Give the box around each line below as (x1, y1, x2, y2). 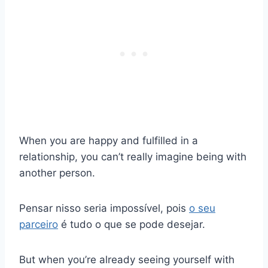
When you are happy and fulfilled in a (19, 135, 198, 147)
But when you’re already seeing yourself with (19, 254, 234, 266)
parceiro (19, 218, 58, 231)
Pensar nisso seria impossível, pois (19, 202, 189, 215)
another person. (19, 167, 95, 179)
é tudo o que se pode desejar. (58, 218, 205, 231)
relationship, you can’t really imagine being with (19, 151, 246, 163)
